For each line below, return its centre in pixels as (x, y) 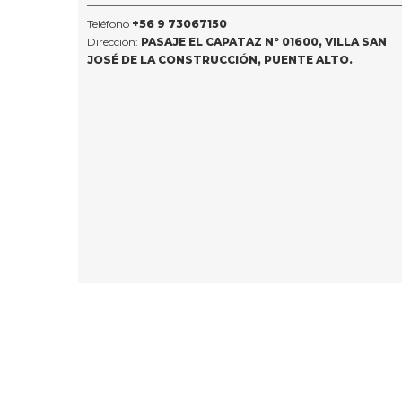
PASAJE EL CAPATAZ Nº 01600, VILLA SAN (264, 41)
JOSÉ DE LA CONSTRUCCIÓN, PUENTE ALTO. (220, 59)
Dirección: (114, 41)
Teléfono (109, 23)
